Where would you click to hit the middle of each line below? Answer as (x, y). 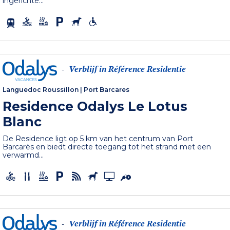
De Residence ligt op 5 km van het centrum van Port (98, 138)
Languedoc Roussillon (41, 89)
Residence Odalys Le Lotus (95, 106)
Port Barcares (107, 89)
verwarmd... (23, 155)
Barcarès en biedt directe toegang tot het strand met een (107, 147)
